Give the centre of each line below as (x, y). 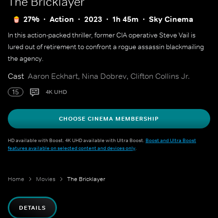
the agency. (26, 58)
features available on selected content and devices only (72, 148)
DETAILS (32, 208)
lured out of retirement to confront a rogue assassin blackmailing (106, 47)
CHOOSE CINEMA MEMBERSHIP (109, 119)
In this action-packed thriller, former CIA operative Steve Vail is (102, 35)
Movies (46, 179)
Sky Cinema (171, 19)
